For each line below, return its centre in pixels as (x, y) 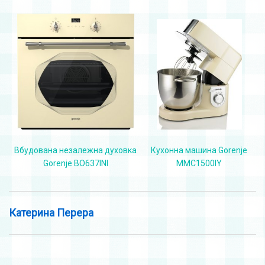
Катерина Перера (51, 212)
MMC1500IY (199, 164)
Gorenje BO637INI (75, 164)
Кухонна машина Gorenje (199, 151)
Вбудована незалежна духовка (75, 151)
